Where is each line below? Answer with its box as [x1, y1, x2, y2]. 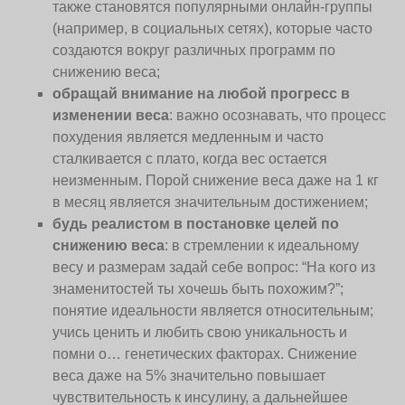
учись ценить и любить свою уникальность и [52, 325, 348, 341]
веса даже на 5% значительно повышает [52, 368, 326, 384]
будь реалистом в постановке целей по [52, 216, 340, 232]
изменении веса [52, 108, 170, 124]
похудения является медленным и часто [52, 129, 325, 146]
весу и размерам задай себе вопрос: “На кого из [52, 259, 376, 276]
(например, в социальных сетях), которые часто [52, 21, 373, 37]
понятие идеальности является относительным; [52, 303, 374, 319]
